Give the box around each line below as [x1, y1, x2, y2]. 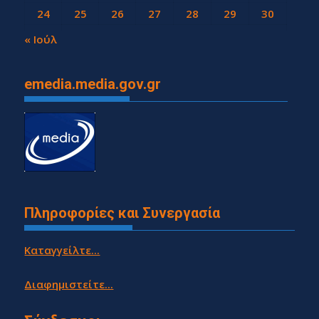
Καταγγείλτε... [24, 242, 100, 257]
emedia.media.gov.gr [24, 75, 162, 93]
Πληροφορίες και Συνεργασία [24, 204, 221, 221]
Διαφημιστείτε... [24, 276, 114, 291]
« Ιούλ [24, 31, 58, 46]
